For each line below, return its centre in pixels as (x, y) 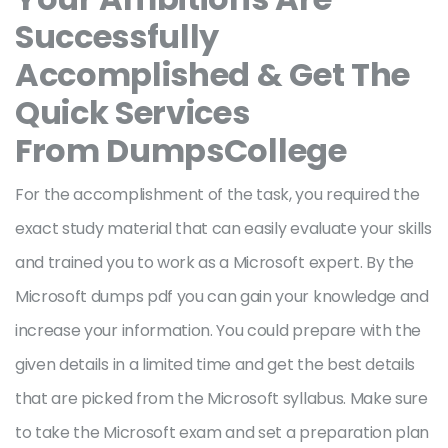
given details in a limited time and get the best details (215, 364)
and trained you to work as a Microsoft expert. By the (215, 262)
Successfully (117, 36)
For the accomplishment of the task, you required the (217, 194)
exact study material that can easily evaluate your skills (223, 228)
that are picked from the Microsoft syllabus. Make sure (221, 398)
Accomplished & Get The (212, 74)
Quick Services (132, 112)
